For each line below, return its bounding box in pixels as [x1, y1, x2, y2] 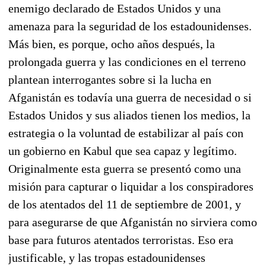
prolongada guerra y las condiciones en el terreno [8, 55, 246, 68]
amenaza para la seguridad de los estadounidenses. [8, 19, 252, 33]
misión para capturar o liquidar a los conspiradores [8, 179, 254, 193]
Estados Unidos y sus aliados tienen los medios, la [8, 108, 251, 122]
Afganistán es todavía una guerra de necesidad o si [8, 90, 252, 104]
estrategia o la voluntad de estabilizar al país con [8, 126, 243, 140]
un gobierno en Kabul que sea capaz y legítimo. [8, 144, 237, 157]
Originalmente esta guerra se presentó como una [8, 161, 241, 175]
